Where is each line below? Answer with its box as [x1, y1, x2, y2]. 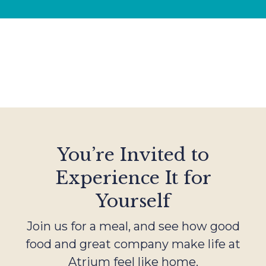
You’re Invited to [57, 143, 209, 166]
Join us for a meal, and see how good [26, 218, 240, 233]
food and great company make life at [26, 236, 240, 251]
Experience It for [55, 166, 211, 189]
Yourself [96, 189, 170, 212]
